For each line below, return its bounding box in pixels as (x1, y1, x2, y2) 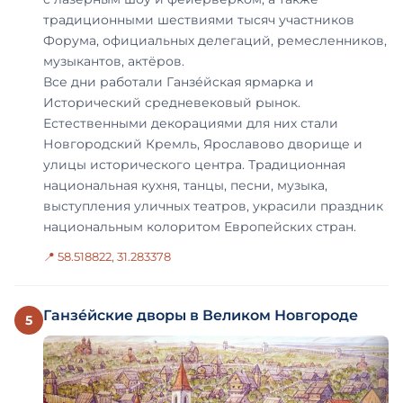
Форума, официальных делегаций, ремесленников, (43, 32, 387, 49)
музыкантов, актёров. (43, 53, 184, 70)
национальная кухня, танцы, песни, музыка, (43, 177, 327, 194)
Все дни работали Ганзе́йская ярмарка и (43, 74, 314, 91)
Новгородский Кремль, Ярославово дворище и (43, 136, 363, 153)
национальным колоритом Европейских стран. (43, 219, 356, 236)
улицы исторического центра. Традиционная (43, 157, 345, 174)
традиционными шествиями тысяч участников (43, 12, 354, 29)
